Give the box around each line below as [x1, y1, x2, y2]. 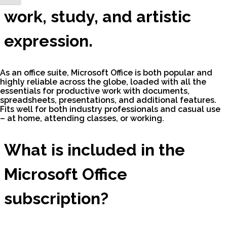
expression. [4, 31, 93, 51]
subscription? [4, 189, 108, 208]
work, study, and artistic [4, 7, 191, 26]
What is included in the [4, 140, 185, 160]
